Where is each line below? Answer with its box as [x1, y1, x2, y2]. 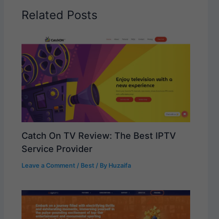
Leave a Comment [22, 162, 76, 170]
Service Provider [22, 143, 93, 154]
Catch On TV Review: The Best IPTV [22, 130, 176, 141]
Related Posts [22, 7, 98, 22]
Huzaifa [109, 162, 131, 170]
